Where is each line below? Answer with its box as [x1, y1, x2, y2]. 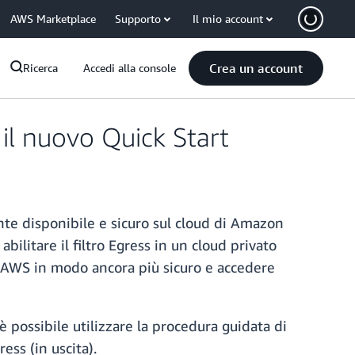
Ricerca [23, 61, 58, 74]
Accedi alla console [83, 61, 176, 74]
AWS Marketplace [10, 12, 96, 25]
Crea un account [209, 60, 303, 76]
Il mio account [193, 12, 263, 25]
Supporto [115, 12, 161, 25]
